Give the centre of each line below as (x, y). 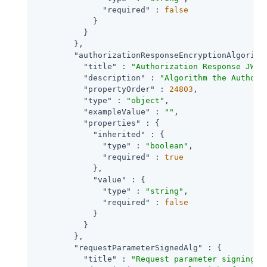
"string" (164, 191)
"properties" (112, 123)
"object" (145, 100)
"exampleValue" (117, 111)
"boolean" (167, 145)
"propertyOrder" (119, 89)
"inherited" (119, 134)
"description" (114, 77)
